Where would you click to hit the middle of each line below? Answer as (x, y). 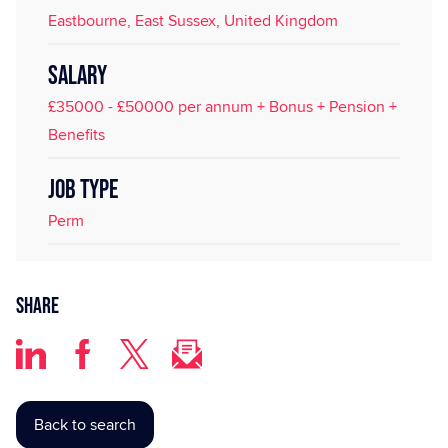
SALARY (77, 76)
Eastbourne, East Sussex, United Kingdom (193, 20)
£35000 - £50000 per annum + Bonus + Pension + (222, 106)
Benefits (76, 134)
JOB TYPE (83, 190)
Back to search (85, 425)
